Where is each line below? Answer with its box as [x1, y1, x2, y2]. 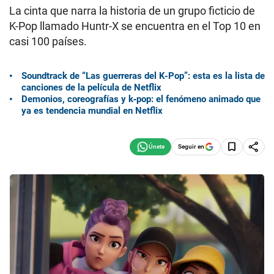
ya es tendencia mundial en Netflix [21, 105, 163, 116]
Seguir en [178, 143, 204, 150]
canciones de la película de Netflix [21, 81, 161, 93]
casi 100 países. [9, 35, 87, 48]
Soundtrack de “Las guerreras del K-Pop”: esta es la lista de [21, 70, 265, 81]
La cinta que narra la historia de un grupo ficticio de [9, 4, 255, 17]
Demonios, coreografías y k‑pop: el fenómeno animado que [21, 93, 261, 105]
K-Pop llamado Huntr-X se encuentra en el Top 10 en [9, 20, 261, 32]
